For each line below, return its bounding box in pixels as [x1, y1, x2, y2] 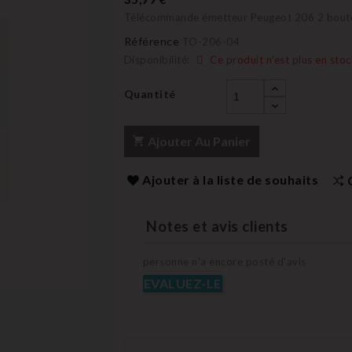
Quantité [123, 87, 176, 101]
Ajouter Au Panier [147, 134, 251, 148]
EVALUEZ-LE [143, 276, 222, 291]
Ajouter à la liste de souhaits [142, 172, 318, 187]
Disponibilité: [123, 53, 190, 66]
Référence [123, 35, 179, 48]
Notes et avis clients [142, 218, 288, 235]
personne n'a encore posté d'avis [142, 255, 306, 269]
